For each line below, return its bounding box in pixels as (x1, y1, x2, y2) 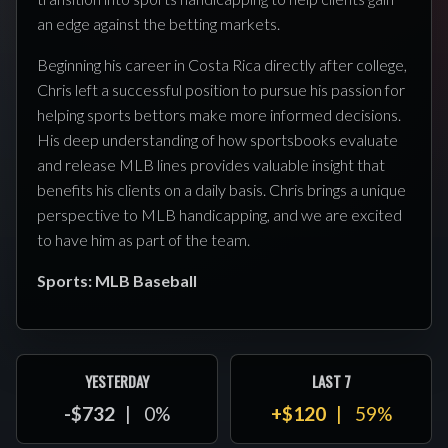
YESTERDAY (85, 370, 149, 392)
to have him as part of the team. (37, 230, 250, 249)
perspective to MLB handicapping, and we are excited (37, 205, 402, 224)
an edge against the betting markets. (37, 14, 280, 33)
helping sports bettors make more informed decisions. (37, 105, 401, 124)
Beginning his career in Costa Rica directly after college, (37, 55, 407, 74)
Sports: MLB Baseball (37, 271, 197, 290)
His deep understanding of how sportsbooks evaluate (37, 130, 398, 149)
